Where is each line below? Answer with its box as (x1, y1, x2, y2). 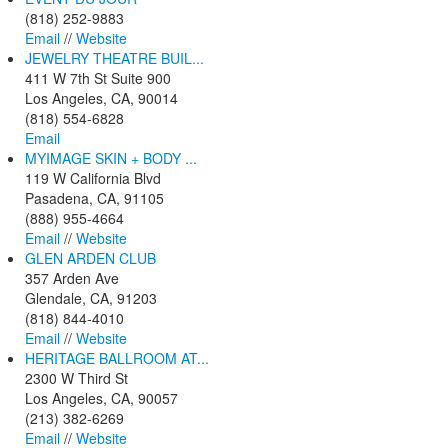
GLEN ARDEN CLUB (25, 247, 156, 268)
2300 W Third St (25, 367, 128, 388)
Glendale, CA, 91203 (25, 287, 157, 308)
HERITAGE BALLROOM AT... (25, 347, 209, 368)
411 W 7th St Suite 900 (25, 67, 171, 88)
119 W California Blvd (25, 167, 161, 188)
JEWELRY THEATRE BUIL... (25, 47, 204, 68)
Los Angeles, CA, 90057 (25, 387, 178, 408)
